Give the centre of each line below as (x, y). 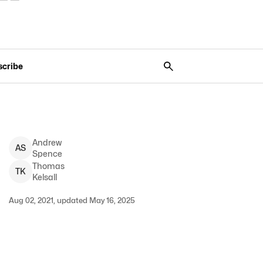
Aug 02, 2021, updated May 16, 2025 (72, 200)
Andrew (47, 142)
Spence (47, 154)
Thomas (48, 166)
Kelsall (44, 177)
